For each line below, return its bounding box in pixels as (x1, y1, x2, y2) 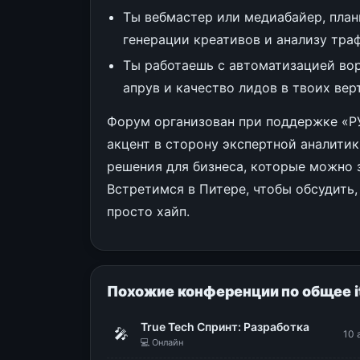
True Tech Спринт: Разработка (141, 320, 309, 333)
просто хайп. (107, 203, 190, 219)
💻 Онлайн (141, 337, 183, 348)
